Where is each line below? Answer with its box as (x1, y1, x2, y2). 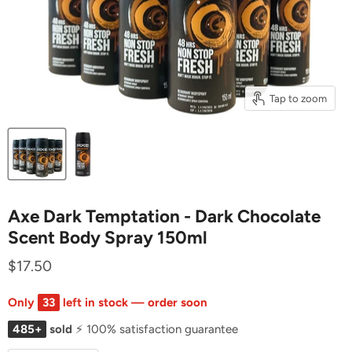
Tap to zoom (269, 92, 327, 104)
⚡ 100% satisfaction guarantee (75, 322, 238, 337)
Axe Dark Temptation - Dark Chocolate (8, 206, 321, 228)
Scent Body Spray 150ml (8, 227, 207, 249)
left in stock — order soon (60, 295, 207, 310)
